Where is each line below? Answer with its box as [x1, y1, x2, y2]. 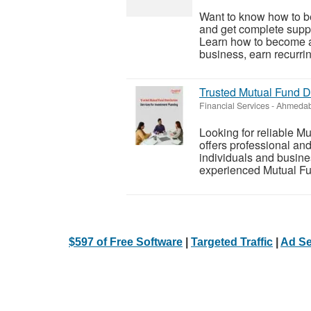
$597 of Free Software [69, 235, 183, 248]
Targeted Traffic [191, 235, 273, 248]
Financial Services [199, 99, 269, 112]
